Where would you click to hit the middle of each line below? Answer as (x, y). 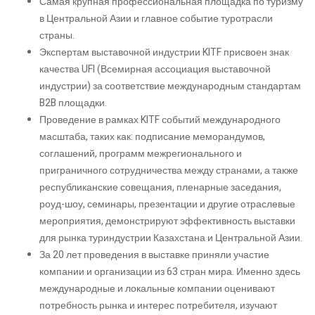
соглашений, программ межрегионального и (141, 153)
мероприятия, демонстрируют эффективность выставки (167, 221)
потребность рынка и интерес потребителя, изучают (158, 305)
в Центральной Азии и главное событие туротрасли (156, 18)
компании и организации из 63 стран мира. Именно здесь (170, 271)
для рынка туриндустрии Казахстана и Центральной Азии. (171, 238)
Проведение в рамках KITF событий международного (160, 120)
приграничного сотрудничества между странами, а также (169, 170)
